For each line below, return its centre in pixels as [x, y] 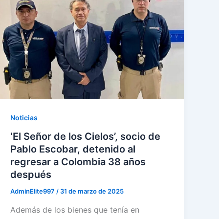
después [31, 175]
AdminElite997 [33, 191]
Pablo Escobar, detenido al [73, 149]
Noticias [24, 118]
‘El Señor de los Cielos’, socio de [86, 136]
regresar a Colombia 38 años [78, 162]
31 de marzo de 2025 [92, 191]
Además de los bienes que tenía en [75, 209]
